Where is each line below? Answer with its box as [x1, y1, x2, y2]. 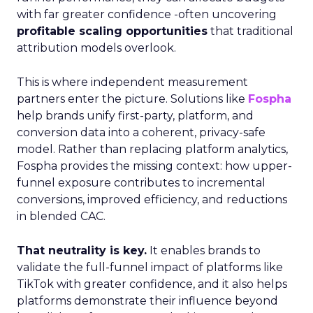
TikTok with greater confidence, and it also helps [17, 277, 287, 291]
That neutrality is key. [17, 244, 147, 257]
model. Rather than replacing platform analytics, [17, 143, 288, 156]
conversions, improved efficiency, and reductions [17, 193, 287, 206]
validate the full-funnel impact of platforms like [17, 261, 283, 274]
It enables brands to [147, 244, 261, 257]
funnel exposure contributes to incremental [17, 176, 265, 189]
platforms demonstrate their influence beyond [17, 294, 278, 307]
